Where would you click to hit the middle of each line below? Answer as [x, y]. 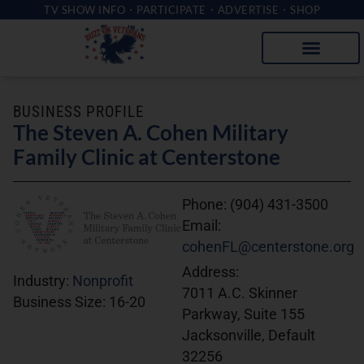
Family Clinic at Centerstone [147, 157]
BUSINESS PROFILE [78, 112]
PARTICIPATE [171, 10]
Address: [210, 272]
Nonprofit [103, 282]
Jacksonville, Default [249, 336]
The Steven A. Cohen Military [151, 132]
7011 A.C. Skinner [240, 293]
